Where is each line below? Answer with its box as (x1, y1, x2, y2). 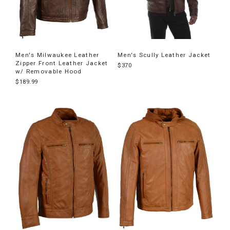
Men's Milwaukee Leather (15, 51, 100, 59)
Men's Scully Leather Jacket (118, 51, 211, 59)
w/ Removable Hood (15, 68, 82, 75)
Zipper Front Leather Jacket (15, 60, 108, 67)
